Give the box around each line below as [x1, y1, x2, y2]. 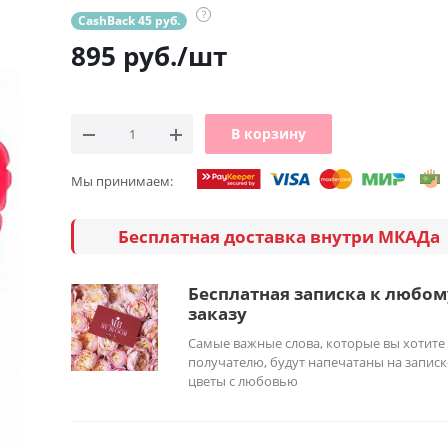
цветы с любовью [187, 372, 298, 391]
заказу [187, 302, 247, 326]
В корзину [231, 124, 306, 144]
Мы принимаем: [71, 172, 173, 191]
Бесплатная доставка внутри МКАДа [117, 224, 444, 248]
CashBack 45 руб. [78, 12, 180, 30]
